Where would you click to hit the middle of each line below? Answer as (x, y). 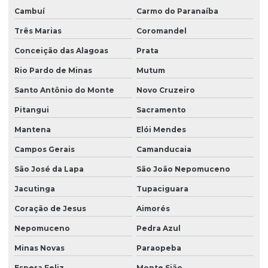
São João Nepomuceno (183, 169)
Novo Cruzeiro (165, 90)
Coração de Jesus (50, 208)
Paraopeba (159, 248)
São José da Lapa (49, 169)
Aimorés (153, 208)
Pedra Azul (158, 228)
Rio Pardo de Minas (53, 70)
